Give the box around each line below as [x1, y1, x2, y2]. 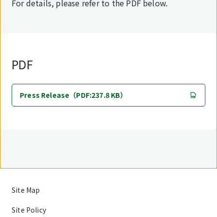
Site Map [12, 185, 40, 195]
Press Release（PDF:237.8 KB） [20, 90, 127, 100]
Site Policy [12, 205, 46, 215]
